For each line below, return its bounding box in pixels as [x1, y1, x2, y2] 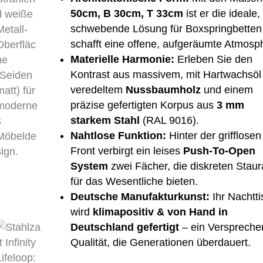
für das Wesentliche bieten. [70, 176, 198, 187]
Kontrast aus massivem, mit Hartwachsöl [70, 69, 261, 80]
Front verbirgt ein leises [70, 145, 183, 157]
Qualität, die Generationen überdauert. [70, 237, 251, 248]
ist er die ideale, [183, 8, 260, 19]
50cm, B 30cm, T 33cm [70, 8, 183, 19]
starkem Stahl [70, 114, 140, 126]
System [70, 160, 108, 172]
